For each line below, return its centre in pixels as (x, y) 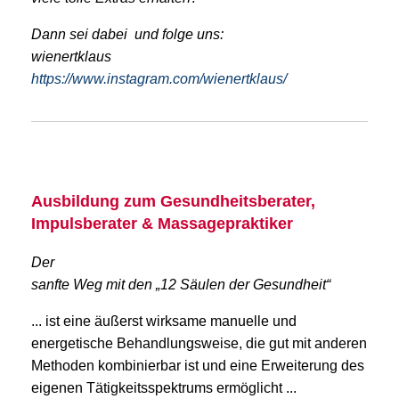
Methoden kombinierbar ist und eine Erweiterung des (198, 365)
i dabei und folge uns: (154, 34)
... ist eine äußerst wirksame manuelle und (164, 321)
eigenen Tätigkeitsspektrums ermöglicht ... (164, 387)
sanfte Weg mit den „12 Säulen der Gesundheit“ (181, 284)
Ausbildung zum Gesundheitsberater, (173, 201)
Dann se (58, 34)
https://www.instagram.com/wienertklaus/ (159, 78)
